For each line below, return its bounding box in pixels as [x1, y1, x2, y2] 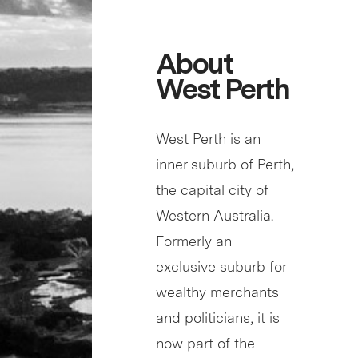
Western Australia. [156, 207, 273, 225]
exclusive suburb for [156, 258, 286, 276]
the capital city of [156, 181, 268, 199]
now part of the [156, 335, 255, 352]
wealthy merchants [156, 284, 279, 301]
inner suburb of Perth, [156, 156, 294, 173]
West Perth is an [156, 130, 261, 148]
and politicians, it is [156, 309, 280, 327]
